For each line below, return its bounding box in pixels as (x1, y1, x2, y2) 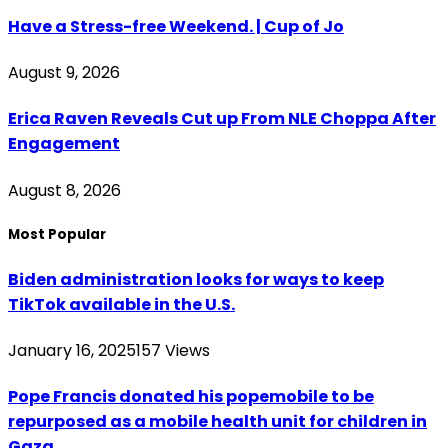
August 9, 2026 (8, 61, 120, 84)
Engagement (8, 132, 120, 156)
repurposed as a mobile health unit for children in (8, 410, 427, 434)
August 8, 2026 (8, 178, 121, 202)
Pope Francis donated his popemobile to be (8, 385, 374, 409)
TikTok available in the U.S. (8, 292, 235, 316)
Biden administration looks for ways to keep (8, 267, 384, 291)
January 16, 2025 (8, 339, 136, 363)
